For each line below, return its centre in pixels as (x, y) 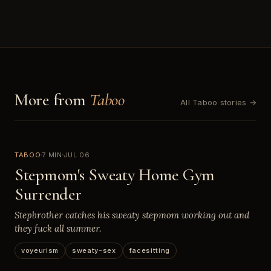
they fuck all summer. (58, 228)
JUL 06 (77, 155)
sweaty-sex (94, 250)
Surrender (48, 194)
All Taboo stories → (218, 102)
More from (52, 100)
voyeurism (40, 250)
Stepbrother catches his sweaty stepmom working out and (132, 215)
